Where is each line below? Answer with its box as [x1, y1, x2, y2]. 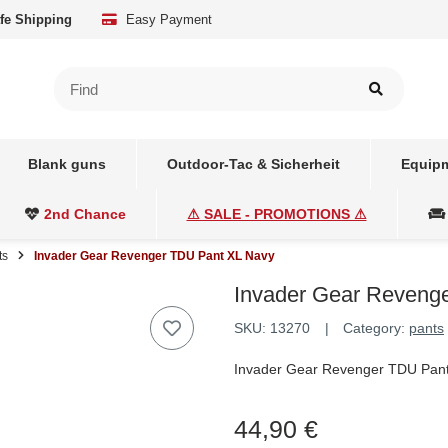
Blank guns [27, 155, 106, 172]
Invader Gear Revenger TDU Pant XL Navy [34, 249, 275, 262]
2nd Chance [43, 205, 126, 222]
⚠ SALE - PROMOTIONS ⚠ [186, 205, 367, 222]
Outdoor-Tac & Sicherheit [166, 155, 340, 172]
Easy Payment [122, 12, 212, 27]
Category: [343, 320, 409, 336]
